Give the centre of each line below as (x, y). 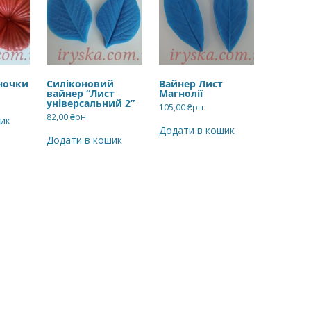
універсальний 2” (91, 103)
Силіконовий (81, 83)
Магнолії (180, 93)
